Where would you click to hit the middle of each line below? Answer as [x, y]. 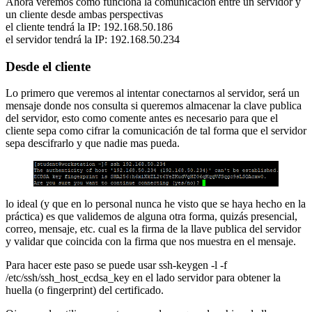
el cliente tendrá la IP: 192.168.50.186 [89, 26]
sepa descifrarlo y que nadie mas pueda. [93, 143]
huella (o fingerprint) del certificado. [85, 290]
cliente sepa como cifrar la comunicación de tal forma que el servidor [156, 131]
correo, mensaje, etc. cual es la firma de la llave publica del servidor [153, 228]
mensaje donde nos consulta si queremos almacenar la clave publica [154, 106]
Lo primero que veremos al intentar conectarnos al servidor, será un [153, 93]
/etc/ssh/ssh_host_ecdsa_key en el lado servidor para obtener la [143, 277]
